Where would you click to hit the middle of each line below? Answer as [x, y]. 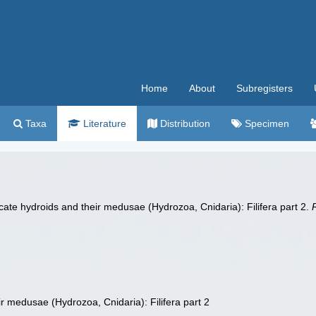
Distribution [184, 123]
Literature [103, 123]
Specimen [266, 123]
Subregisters [265, 88]
